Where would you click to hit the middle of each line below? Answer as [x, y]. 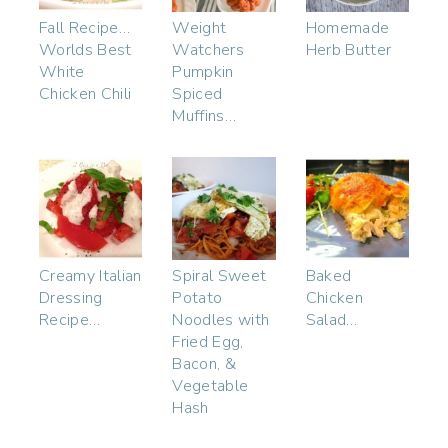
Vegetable [210, 386]
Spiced [197, 93]
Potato [197, 298]
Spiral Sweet [219, 276]
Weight [199, 27]
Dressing [71, 298]
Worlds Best [85, 49]
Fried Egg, [208, 342]
